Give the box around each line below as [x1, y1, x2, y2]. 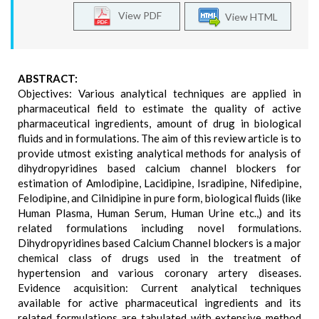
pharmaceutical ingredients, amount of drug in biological [18, 117, 301, 130]
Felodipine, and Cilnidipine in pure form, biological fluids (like [18, 192, 301, 204]
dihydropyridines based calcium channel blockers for [18, 162, 301, 174]
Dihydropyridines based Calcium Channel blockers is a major [18, 236, 301, 249]
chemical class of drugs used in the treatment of [18, 251, 301, 264]
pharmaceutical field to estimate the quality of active [18, 102, 301, 115]
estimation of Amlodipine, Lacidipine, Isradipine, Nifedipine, [18, 177, 301, 189]
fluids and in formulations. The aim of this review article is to [18, 132, 301, 145]
